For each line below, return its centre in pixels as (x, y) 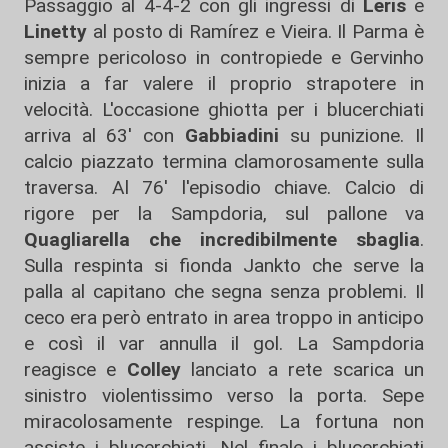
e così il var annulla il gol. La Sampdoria (224, 344)
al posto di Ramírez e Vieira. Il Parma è (255, 32)
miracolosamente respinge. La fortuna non (224, 422)
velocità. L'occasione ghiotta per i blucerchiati (224, 110)
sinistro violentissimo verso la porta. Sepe (224, 396)
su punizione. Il (351, 136)
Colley (153, 370)
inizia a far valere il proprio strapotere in (224, 84)
